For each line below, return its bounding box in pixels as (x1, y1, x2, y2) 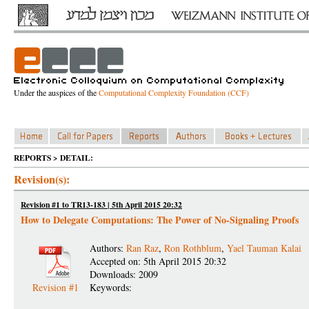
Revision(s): (14, 171, 70, 188)
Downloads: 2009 (90, 268, 158, 281)
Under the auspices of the (14, 87, 99, 98)
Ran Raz (126, 241, 159, 255)
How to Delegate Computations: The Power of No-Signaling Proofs (21, 212, 299, 227)
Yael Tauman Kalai (227, 241, 301, 255)
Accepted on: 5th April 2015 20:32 (90, 255, 226, 268)
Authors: (90, 241, 126, 255)
